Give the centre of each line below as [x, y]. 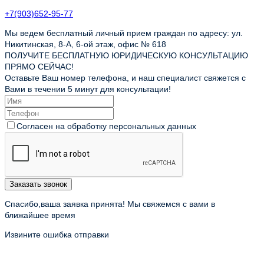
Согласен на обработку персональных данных [106, 126]
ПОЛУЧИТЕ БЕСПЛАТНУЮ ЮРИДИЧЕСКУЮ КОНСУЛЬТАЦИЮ [126, 55]
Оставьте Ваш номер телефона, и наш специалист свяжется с [125, 78]
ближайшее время [40, 215]
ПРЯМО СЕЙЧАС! [39, 67]
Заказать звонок [38, 184]
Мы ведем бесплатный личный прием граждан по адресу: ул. [124, 33]
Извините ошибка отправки [57, 235]
